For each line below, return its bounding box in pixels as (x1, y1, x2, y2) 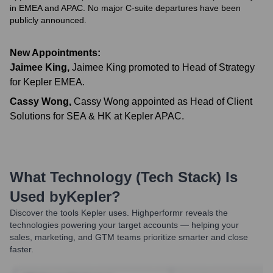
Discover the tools (10, 208, 79, 218)
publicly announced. (10, 15, 87, 25)
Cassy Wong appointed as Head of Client (74, 96, 252, 107)
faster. (10, 244, 34, 254)
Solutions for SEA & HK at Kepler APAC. (10, 111, 184, 121)
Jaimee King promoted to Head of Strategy (72, 62, 255, 73)
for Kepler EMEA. (10, 77, 85, 87)
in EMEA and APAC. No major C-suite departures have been (10, 3, 241, 13)
